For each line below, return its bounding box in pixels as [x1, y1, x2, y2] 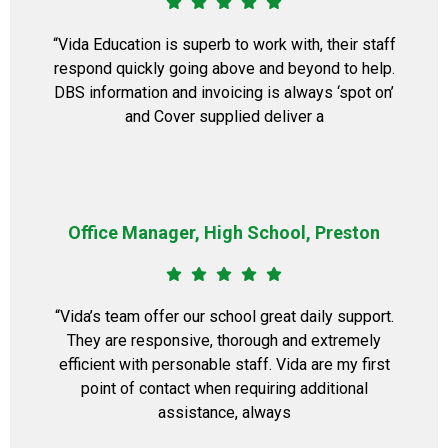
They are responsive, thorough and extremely [67, 331, 381, 350]
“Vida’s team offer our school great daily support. [54, 307, 394, 326]
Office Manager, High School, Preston [68, 222, 380, 243]
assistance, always [157, 403, 291, 422]
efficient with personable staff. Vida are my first [58, 355, 390, 374]
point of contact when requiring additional [80, 379, 368, 398]
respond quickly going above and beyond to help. [53, 59, 395, 78]
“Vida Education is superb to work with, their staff [52, 35, 396, 54]
